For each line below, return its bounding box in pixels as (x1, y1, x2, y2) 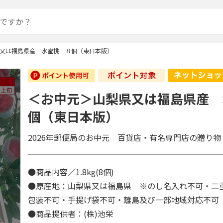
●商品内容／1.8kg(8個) (28, 166, 122, 178)
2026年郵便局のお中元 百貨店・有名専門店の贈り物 (28, 131, 222, 143)
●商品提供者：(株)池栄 (28, 208, 114, 220)
